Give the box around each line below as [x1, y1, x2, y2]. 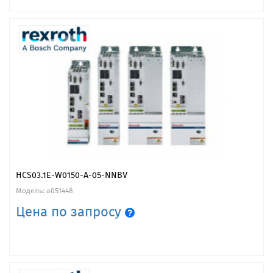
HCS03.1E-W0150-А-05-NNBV [16, 169, 127, 180]
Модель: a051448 [16, 186, 73, 195]
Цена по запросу [16, 203, 125, 220]
